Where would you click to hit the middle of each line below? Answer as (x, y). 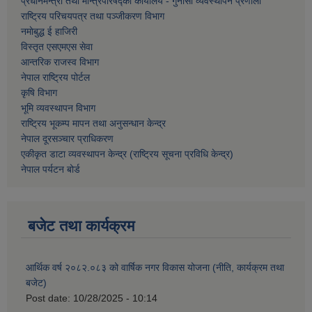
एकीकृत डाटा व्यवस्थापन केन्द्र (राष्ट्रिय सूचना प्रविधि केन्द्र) (127, 154)
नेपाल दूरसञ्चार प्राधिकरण (67, 139)
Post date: (49, 298)
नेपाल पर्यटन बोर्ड (50, 170)
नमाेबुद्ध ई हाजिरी (49, 32)
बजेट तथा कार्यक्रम (81, 226)
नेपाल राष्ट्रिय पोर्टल (55, 78)
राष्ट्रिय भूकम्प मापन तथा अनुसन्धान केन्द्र (93, 124)
